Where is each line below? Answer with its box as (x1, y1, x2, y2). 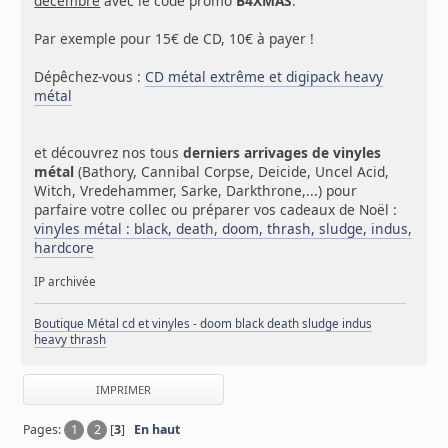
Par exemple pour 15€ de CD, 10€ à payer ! (34, 28, 315, 48)
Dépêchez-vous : (34, 66, 146, 86)
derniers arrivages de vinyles (183, 142, 382, 162)
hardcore (34, 237, 95, 257)
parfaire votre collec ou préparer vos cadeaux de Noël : (34, 199, 402, 219)
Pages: (23, 420, 65, 438)
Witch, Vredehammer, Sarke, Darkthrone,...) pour (34, 180, 358, 200)
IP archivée (34, 273, 97, 289)
